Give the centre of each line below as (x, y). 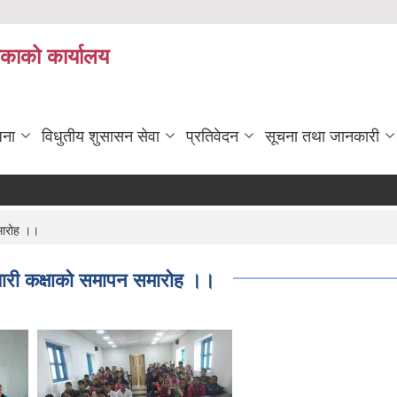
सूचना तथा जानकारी (322, 136)
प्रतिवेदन (212, 136)
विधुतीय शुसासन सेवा (101, 136)
